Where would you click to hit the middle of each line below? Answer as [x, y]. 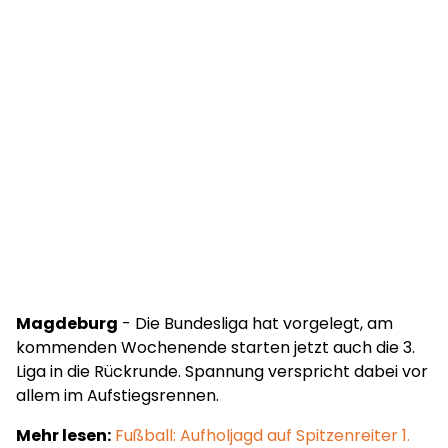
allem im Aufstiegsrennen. [119, 395]
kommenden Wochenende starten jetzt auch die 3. [215, 347]
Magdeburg [67, 323]
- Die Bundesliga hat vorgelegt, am [255, 323]
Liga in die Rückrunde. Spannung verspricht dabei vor [222, 371]
